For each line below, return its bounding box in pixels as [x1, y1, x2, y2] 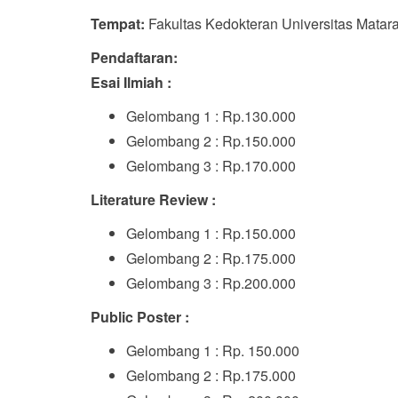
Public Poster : [91, 306, 189, 327]
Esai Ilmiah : [91, 72, 171, 92]
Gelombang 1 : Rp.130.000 [126, 106, 296, 126]
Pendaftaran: [91, 47, 178, 68]
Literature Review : [91, 189, 216, 210]
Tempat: [91, 13, 145, 34]
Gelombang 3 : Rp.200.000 [126, 273, 296, 293]
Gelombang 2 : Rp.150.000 [126, 131, 296, 151]
